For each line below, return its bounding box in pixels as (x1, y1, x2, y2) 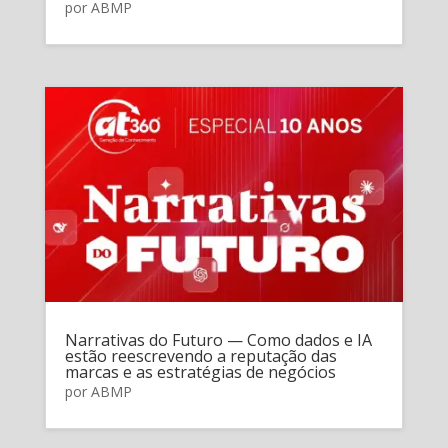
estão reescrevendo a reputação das (64, 344, 337, 367)
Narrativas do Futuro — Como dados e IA (64, 328, 372, 351)
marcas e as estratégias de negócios (64, 360, 336, 383)
